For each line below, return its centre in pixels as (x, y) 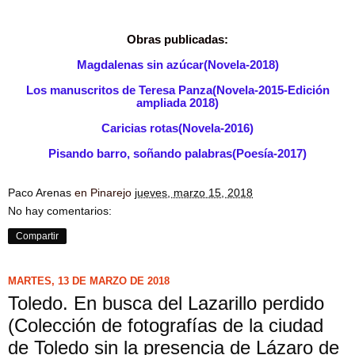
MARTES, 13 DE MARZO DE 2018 (89, 281)
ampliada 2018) (177, 103)
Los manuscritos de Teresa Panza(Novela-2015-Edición (177, 90)
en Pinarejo (105, 192)
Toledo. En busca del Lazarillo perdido (166, 303)
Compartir (37, 236)
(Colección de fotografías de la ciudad (166, 325)
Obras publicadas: (177, 39)
